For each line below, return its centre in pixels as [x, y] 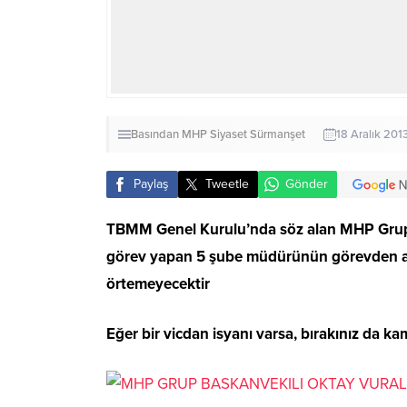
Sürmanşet [278, 134]
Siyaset [228, 134]
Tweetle [227, 184]
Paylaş [151, 184]
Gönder [307, 184]
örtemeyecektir [158, 283]
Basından [155, 134]
